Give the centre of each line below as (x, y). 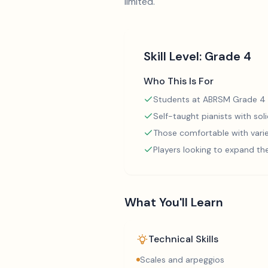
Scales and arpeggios (182, 260)
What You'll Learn (174, 202)
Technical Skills (183, 239)
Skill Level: (174, 56)
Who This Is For (179, 81)
